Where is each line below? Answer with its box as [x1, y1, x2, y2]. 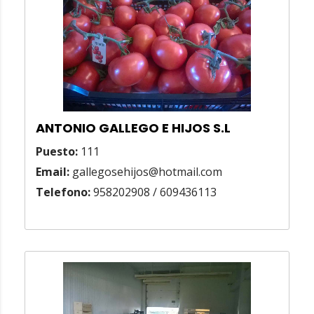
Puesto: [36, 144, 78, 160]
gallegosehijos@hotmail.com [69, 164, 222, 180]
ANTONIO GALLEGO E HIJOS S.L [36, 119, 231, 137]
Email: [36, 164, 69, 180]
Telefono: [36, 184, 90, 200]
